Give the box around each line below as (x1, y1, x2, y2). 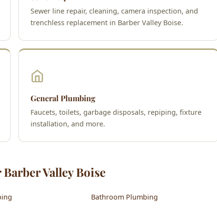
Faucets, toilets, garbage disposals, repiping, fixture (31, 107, 201, 117)
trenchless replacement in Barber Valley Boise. (31, 17, 183, 27)
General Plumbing (31, 93, 95, 103)
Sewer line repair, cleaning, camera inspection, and (31, 6, 198, 15)
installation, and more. (31, 119, 105, 128)
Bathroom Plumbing (91, 192, 158, 201)
